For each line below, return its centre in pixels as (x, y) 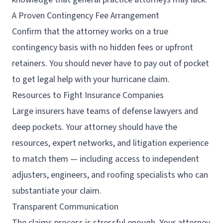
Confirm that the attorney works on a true (90, 32)
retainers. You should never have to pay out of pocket (111, 63)
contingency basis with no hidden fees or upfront (103, 48)
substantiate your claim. (57, 191)
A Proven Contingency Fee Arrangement (86, 16)
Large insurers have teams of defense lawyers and (105, 111)
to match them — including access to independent (106, 159)
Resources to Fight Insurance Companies (88, 95)
